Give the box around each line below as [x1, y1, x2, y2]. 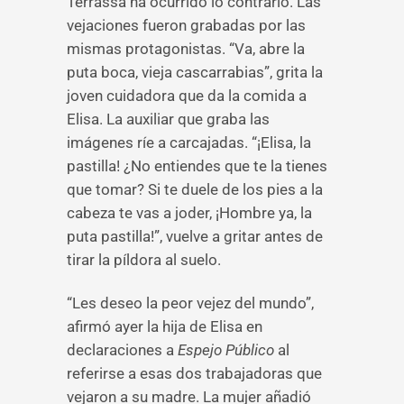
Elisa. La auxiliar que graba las [67, 110, 270, 128]
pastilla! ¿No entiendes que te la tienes [67, 157, 327, 175]
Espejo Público [174, 341, 278, 359]
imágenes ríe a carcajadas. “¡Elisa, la [67, 133, 311, 151]
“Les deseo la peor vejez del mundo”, [67, 294, 314, 312]
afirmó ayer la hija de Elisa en [67, 317, 262, 335]
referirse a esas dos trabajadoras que [67, 364, 322, 382]
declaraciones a [67, 341, 174, 359]
